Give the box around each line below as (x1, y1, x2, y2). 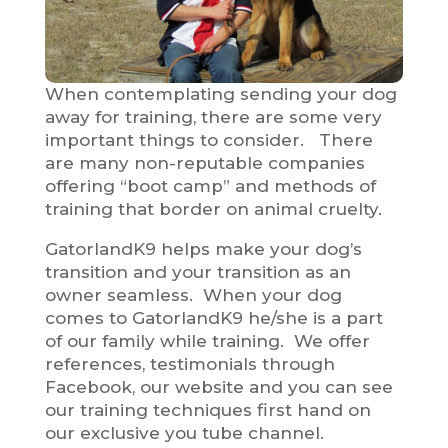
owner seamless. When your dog (44, 284, 342, 305)
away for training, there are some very (44, 106, 382, 127)
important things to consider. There (44, 129, 373, 150)
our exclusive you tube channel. (44, 422, 324, 443)
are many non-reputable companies (44, 152, 365, 173)
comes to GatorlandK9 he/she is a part (44, 307, 383, 328)
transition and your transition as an (44, 261, 351, 282)
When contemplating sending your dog (44, 83, 397, 104)
